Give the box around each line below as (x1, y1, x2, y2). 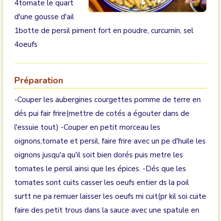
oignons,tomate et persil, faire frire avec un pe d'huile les (14, 136, 206, 146)
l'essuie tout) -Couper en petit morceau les (14, 122, 160, 132)
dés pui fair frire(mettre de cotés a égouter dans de (14, 109, 189, 118)
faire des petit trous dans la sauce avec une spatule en (14, 205, 199, 215)
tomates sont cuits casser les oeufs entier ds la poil (14, 178, 189, 187)
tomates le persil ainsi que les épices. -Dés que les (14, 164, 186, 174)
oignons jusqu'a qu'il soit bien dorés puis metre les (14, 150, 183, 160)
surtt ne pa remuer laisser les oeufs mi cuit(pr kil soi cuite (14, 191, 206, 201)
